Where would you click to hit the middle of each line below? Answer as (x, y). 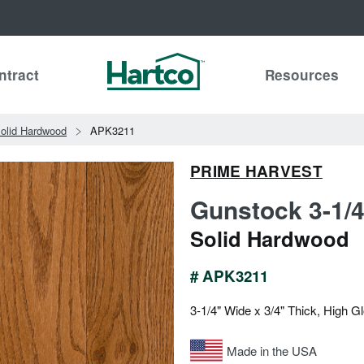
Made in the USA (272, 350)
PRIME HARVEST (256, 171)
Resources (302, 75)
